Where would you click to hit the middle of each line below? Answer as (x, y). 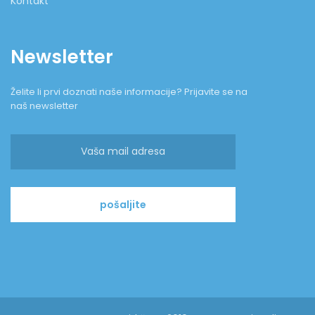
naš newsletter (44, 105)
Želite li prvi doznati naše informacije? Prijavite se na (129, 91)
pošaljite (123, 204)
